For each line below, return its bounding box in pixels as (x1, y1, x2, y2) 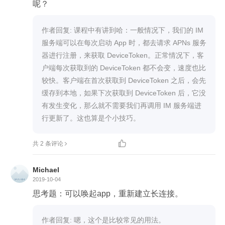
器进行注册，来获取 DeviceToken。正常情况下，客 (42, 51, 204, 59)
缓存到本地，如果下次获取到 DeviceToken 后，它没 (42, 88, 206, 97)
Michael (33, 165, 59, 174)
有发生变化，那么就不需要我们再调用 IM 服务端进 (42, 101, 201, 109)
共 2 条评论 (33, 140, 63, 147)
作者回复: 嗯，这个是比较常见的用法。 (42, 215, 165, 224)
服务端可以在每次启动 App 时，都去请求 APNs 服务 (42, 38, 206, 47)
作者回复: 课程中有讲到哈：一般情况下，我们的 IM (42, 26, 203, 34)
